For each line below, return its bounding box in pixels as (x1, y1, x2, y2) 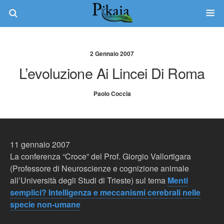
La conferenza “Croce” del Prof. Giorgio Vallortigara (10, 150, 191, 162)
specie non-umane (10, 198, 80, 210)
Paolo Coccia (93, 89, 131, 98)
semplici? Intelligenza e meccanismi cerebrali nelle (10, 186, 200, 198)
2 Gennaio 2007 (90, 49, 134, 58)
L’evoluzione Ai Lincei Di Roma (19, 62, 205, 83)
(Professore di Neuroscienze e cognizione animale (10, 162, 189, 174)
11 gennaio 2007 (10, 138, 70, 150)
